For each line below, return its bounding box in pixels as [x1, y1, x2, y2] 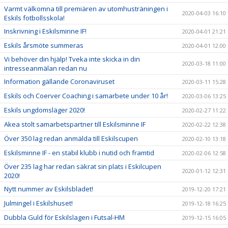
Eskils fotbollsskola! [4, 13, 65, 22]
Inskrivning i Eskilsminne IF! [4, 26, 87, 36]
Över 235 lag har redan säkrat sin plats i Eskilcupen [4, 161, 161, 171]
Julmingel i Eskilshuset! [4, 198, 73, 208]
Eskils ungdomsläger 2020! [4, 105, 85, 115]
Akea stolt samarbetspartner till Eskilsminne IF [4, 119, 146, 129]
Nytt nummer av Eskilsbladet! [4, 184, 93, 193]
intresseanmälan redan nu [4, 63, 87, 73]
